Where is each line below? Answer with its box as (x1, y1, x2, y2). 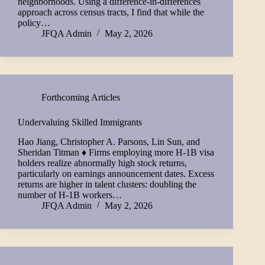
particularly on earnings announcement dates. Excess (18, 168, 214, 179)
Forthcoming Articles (41, 92, 120, 102)
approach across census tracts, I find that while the (18, 7, 204, 17)
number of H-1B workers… (18, 189, 122, 200)
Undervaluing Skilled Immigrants (18, 117, 142, 127)
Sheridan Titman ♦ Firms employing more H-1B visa (18, 147, 214, 157)
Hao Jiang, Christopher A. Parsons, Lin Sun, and (18, 136, 200, 147)
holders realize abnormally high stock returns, (18, 157, 187, 168)
